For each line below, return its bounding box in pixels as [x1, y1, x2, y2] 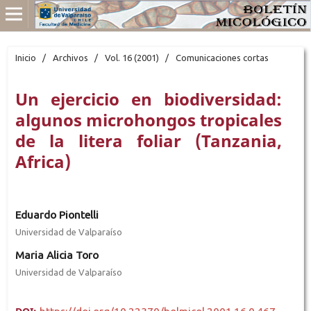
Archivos [52, 52, 88, 62]
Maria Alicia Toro [15, 249, 99, 261]
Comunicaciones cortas [175, 52, 269, 62]
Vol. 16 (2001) [104, 52, 159, 62]
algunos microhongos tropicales [15, 108, 283, 131]
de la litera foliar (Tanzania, [15, 128, 283, 152]
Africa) [15, 149, 71, 173]
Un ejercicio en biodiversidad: [15, 87, 283, 110]
